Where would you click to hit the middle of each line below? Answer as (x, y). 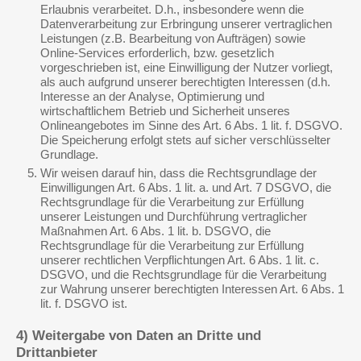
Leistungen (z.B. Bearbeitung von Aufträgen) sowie (173, 38)
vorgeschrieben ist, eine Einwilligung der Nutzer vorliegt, (187, 67)
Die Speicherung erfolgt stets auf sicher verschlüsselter (185, 140)
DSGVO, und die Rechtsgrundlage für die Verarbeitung (183, 274)
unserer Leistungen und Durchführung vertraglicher (174, 216)
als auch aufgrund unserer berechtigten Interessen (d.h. (185, 82)
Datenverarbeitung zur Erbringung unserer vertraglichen (186, 24)
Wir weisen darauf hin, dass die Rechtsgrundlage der (178, 173)
